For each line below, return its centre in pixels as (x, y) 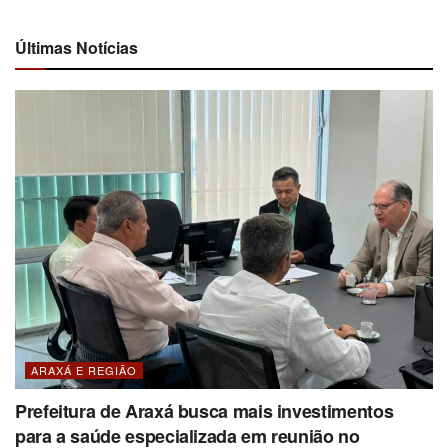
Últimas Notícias (76, 47)
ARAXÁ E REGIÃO (84, 369)
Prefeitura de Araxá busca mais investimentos (204, 410)
